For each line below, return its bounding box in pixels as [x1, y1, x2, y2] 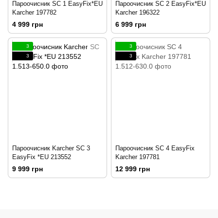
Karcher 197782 [12, 9, 56, 16]
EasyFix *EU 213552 [12, 153, 71, 161]
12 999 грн [115, 165, 150, 173]
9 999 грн [12, 165, 43, 173]
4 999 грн [12, 20, 43, 29]
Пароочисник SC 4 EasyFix [115, 145, 195, 152]
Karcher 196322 [115, 9, 160, 16]
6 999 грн [115, 20, 146, 29]
